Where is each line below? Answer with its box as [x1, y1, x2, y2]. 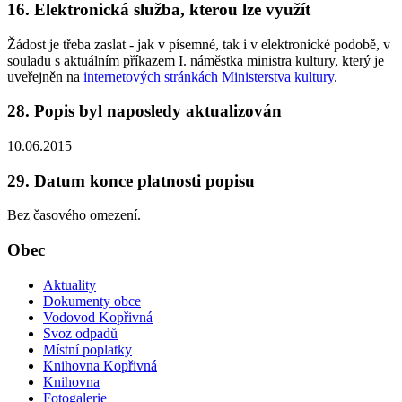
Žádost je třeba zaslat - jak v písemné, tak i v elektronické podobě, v [7, 36, 390, 52]
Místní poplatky [43, 341, 132, 357]
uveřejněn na [7, 68, 83, 84]
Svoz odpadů [43, 325, 118, 341]
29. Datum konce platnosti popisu [7, 170, 255, 190]
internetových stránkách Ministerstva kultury [83, 68, 334, 84]
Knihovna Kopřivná [43, 357, 157, 373]
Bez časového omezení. [7, 207, 141, 223]
